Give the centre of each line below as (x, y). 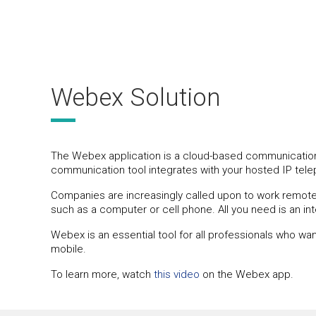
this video (177, 274)
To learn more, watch (102, 274)
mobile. (68, 249)
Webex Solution (136, 97)
